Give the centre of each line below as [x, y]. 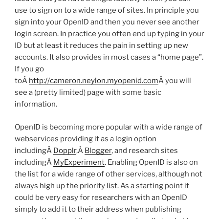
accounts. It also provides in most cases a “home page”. [109, 57]
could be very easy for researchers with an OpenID [101, 197]
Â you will [175, 81]
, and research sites [145, 150]
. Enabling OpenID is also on [151, 162]
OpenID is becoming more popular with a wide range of [109, 127]
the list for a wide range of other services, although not [109, 174]
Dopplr [65, 150]
